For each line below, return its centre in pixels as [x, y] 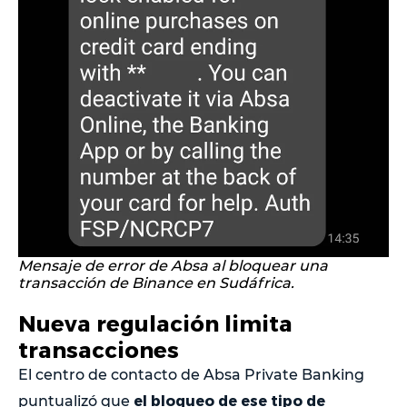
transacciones [99, 350]
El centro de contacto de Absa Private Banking [191, 375]
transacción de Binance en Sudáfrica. [156, 283]
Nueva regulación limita [155, 323]
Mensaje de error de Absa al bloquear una [173, 266]
